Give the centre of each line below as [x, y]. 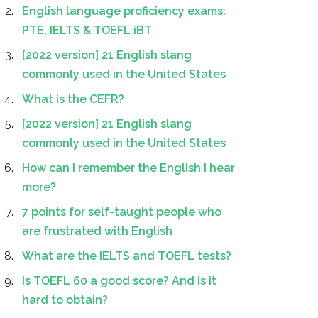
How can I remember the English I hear [128, 168]
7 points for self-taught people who [122, 212]
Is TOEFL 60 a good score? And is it [119, 281]
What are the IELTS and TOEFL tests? [127, 256]
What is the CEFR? [73, 99]
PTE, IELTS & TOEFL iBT [87, 30]
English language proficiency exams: [124, 11]
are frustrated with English [97, 231]
